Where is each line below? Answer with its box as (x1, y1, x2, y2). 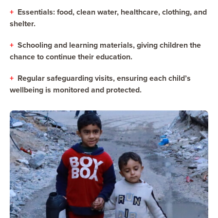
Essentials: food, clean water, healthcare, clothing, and (18, 6, 207, 18)
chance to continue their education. (10, 51, 132, 62)
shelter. (10, 18, 36, 29)
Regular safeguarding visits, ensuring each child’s (18, 72, 191, 84)
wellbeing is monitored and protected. (10, 84, 142, 95)
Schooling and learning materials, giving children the (18, 39, 201, 51)
